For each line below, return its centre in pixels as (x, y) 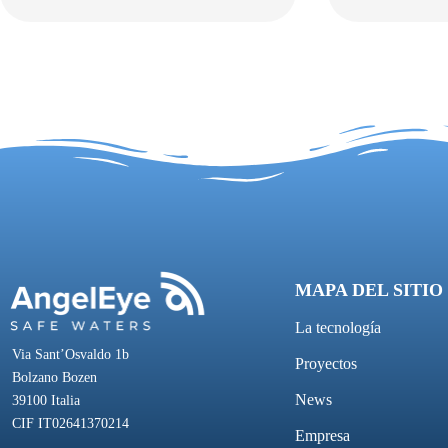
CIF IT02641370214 (70, 423)
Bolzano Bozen (54, 377)
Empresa (322, 435)
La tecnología (338, 327)
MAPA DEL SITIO (369, 290)
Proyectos (326, 363)
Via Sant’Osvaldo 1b (70, 354)
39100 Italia (46, 400)
